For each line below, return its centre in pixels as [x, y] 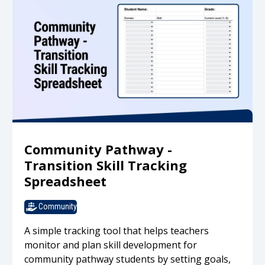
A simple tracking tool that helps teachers [117, 230]
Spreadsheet [66, 181]
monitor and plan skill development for [111, 245]
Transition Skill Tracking [106, 165]
